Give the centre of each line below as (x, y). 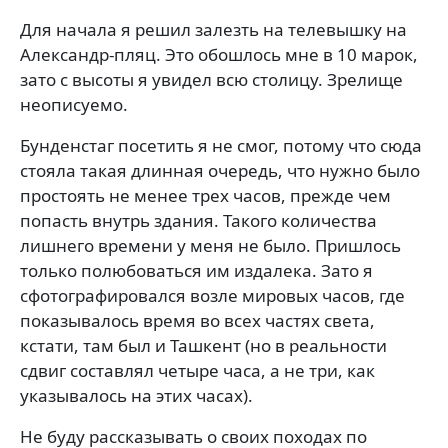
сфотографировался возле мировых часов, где (212, 295)
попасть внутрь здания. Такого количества (198, 220)
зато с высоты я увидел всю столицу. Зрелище (211, 79)
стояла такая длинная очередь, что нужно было (220, 170)
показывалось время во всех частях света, (197, 320)
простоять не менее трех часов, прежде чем (205, 195)
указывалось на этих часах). (136, 395)
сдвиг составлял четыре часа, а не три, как (197, 370)
